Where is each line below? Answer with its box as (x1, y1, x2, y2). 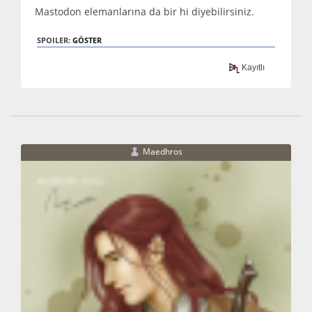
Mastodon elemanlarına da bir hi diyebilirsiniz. (35, 4, 254, 18)
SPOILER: (37, 34, 72, 45)
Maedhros (143, 146, 182, 158)
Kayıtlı (240, 63, 265, 73)
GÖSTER (72, 34, 102, 45)
